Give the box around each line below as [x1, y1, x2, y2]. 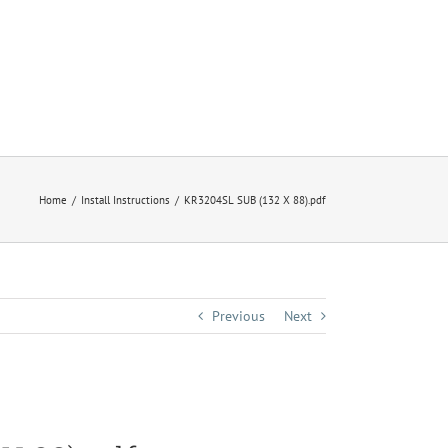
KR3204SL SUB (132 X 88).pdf [184, 192, 326, 207]
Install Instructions [81, 192, 170, 207]
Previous [212, 307, 265, 325]
